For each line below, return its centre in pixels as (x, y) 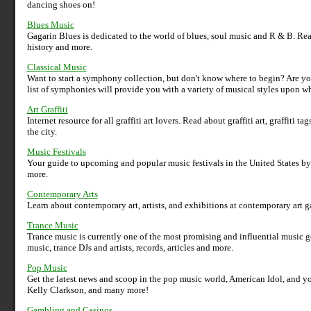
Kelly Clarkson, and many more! (87, 290)
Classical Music (57, 67)
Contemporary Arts (62, 194)
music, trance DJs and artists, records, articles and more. (130, 248)
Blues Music (50, 25)
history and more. (59, 47)
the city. (42, 132)
